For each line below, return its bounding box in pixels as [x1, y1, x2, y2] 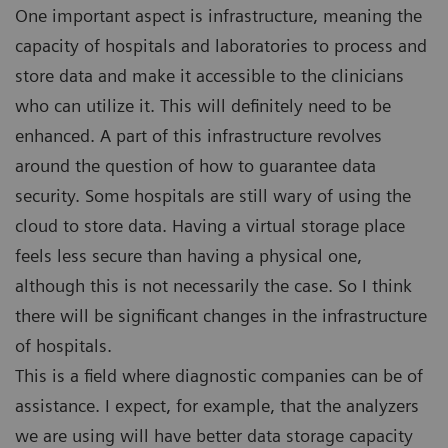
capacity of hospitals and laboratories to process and [15, 35, 427, 57]
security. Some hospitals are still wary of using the [15, 185, 411, 207]
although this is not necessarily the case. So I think [15, 275, 412, 297]
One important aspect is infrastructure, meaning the [15, 5, 422, 27]
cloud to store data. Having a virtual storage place [15, 215, 405, 237]
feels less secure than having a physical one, [15, 245, 362, 267]
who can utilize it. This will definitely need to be [15, 95, 391, 117]
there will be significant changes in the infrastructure [15, 305, 427, 327]
